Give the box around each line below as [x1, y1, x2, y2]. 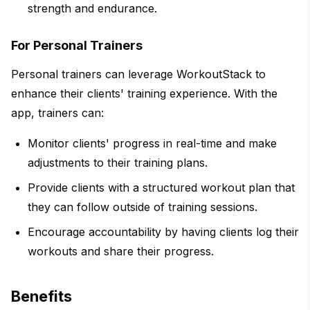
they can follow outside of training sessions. [28, 200, 257, 215]
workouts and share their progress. [28, 244, 214, 259]
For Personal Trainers [11, 38, 143, 53]
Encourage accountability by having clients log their [28, 225, 299, 239]
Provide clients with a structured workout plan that [28, 181, 295, 195]
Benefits [11, 287, 72, 306]
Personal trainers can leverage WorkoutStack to [11, 67, 266, 82]
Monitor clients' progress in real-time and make [28, 136, 277, 151]
